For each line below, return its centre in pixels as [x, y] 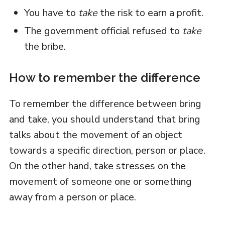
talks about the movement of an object [95, 135]
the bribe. [45, 46]
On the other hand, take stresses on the [97, 166]
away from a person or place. [72, 197]
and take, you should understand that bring [104, 119]
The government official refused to [103, 31]
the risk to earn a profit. [150, 13]
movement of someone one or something [100, 181]
